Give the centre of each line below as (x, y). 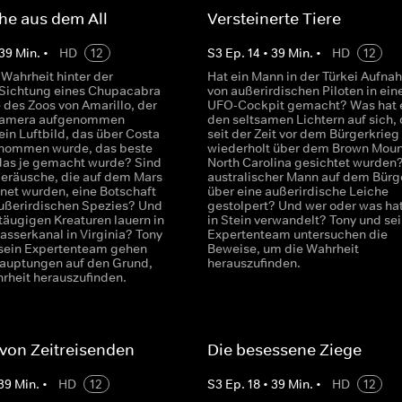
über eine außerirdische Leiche (297, 191)
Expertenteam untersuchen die (297, 234)
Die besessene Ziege (284, 350)
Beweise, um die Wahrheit (283, 249)
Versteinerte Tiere (274, 19)
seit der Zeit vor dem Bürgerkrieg (303, 134)
